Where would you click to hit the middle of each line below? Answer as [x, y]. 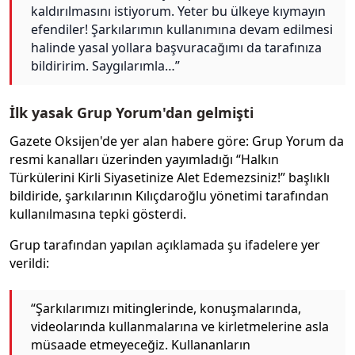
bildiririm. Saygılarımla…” [105, 66]
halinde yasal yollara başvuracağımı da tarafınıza [176, 48]
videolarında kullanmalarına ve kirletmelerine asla [180, 326]
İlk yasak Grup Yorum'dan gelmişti [132, 112]
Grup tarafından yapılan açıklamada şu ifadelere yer [165, 245]
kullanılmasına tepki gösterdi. [98, 214]
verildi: [29, 263]
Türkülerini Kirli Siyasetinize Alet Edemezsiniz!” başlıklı [170, 178]
